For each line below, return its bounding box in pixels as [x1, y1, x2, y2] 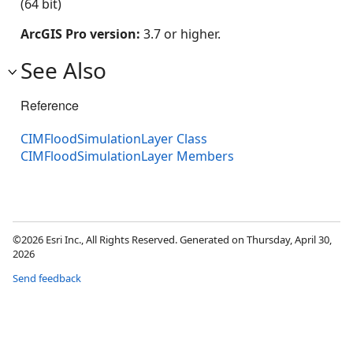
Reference [20, 96, 79, 114]
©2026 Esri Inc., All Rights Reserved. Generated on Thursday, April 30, [13, 232, 332, 247]
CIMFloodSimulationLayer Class [20, 130, 207, 148]
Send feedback [13, 271, 81, 286]
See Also [20, 55, 106, 85]
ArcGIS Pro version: [20, 25, 143, 43]
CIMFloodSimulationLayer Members [20, 147, 234, 165]
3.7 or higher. [143, 25, 221, 43]
